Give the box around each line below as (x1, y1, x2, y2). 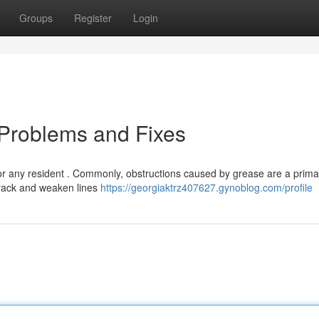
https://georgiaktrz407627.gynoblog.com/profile (100, 180, 313, 194)
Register (74, 11, 112, 25)
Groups (19, 11, 53, 25)
